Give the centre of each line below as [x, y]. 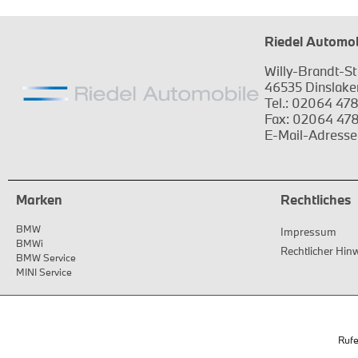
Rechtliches [316, 200]
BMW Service [46, 257]
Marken [39, 200]
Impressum [308, 231]
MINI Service [44, 271]
